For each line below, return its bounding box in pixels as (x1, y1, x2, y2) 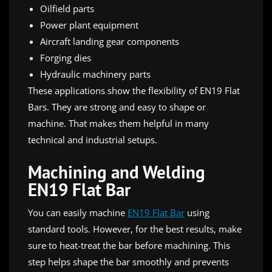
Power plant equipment (40, 18, 138, 31)
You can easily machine (28, 206, 127, 219)
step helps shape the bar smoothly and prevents (28, 255, 229, 268)
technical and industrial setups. (28, 133, 157, 146)
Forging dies (40, 51, 91, 64)
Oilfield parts (40, 2, 94, 15)
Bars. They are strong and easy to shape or (28, 100, 206, 113)
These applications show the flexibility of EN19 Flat (28, 84, 240, 97)
